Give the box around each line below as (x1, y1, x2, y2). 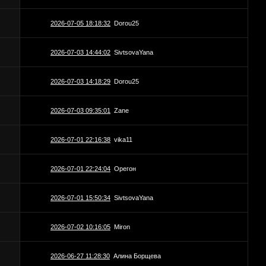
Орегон (114, 165, 136, 173)
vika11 (114, 136, 132, 144)
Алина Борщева (113, 252, 161, 260)
